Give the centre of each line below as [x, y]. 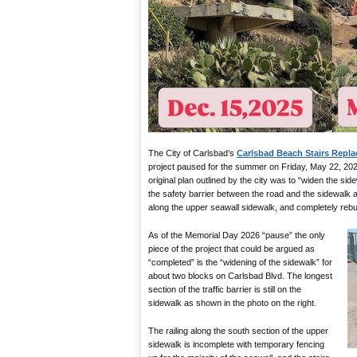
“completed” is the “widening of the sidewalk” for [240, 262]
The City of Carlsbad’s [192, 153]
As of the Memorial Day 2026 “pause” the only [237, 235]
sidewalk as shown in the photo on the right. [233, 302]
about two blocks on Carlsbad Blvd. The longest [240, 275]
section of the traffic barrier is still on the [225, 289]
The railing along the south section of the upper [238, 330]
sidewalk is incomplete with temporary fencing [236, 344]
